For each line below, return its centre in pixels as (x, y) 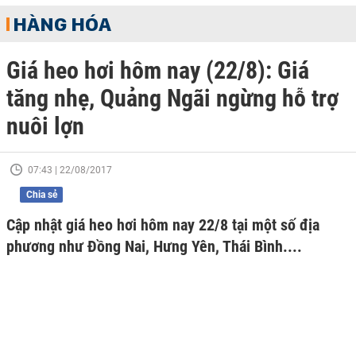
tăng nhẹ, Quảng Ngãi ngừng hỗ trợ (172, 98)
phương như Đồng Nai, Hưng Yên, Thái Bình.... (154, 246)
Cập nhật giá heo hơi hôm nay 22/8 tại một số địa (163, 225)
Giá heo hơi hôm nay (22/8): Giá (158, 70)
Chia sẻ (41, 195)
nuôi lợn (45, 126)
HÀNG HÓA (62, 24)
